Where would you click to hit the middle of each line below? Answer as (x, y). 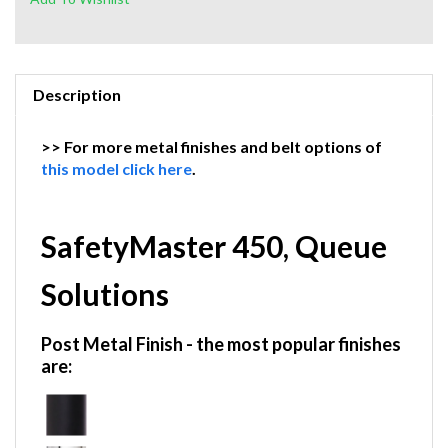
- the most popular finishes (292, 350)
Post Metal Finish (112, 350)
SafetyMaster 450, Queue (214, 252)
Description (77, 100)
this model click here (116, 174)
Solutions (105, 300)
